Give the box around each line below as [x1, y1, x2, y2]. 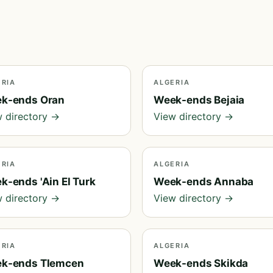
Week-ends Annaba [154, 175, 254, 188]
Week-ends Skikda [154, 257, 249, 269]
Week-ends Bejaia [154, 94, 245, 106]
